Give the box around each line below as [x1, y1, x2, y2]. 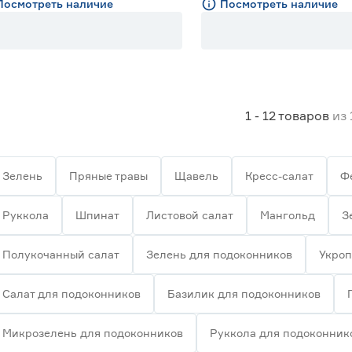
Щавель [174, 169, 218, 182]
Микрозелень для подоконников [2, 326, 183, 339]
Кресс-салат [245, 169, 313, 182]
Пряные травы [69, 169, 148, 182]
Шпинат [75, 208, 119, 222]
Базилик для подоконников [167, 287, 321, 300]
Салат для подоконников [2, 287, 141, 300]
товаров [278, 108, 329, 123]
